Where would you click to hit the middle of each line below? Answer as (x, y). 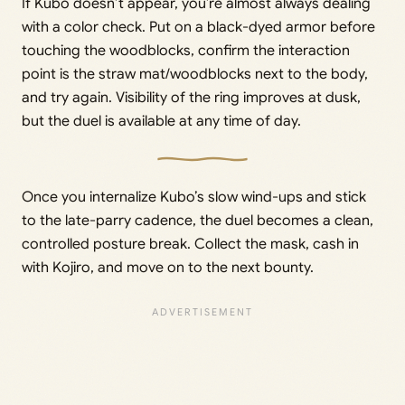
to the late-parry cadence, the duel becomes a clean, (198, 221)
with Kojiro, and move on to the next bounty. (168, 268)
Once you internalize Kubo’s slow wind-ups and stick (194, 198)
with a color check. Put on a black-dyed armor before (198, 28)
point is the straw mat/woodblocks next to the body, (195, 75)
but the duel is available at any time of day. (161, 122)
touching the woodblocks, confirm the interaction (186, 51)
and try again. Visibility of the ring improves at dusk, (191, 98)
